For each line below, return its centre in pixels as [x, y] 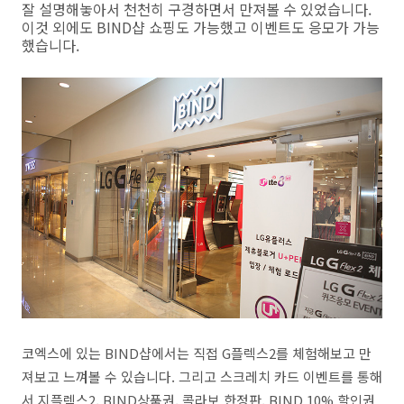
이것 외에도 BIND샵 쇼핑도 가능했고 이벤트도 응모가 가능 [201, 27]
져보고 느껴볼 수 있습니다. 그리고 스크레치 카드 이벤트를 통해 [202, 376]
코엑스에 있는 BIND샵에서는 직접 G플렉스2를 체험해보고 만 [197, 353]
